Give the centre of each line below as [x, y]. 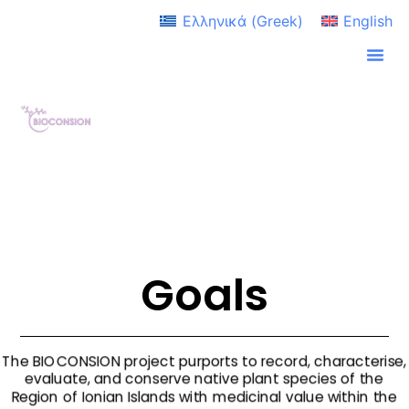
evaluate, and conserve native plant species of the [204, 379]
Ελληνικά [214, 21]
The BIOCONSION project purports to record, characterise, [204, 361]
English [368, 21]
